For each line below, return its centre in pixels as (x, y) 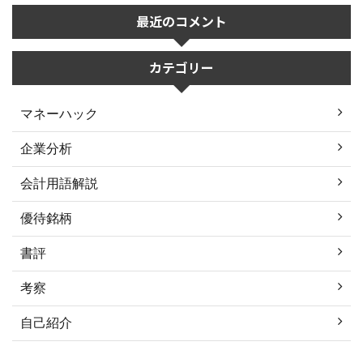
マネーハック (59, 113)
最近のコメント (181, 21)
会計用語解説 (59, 183)
